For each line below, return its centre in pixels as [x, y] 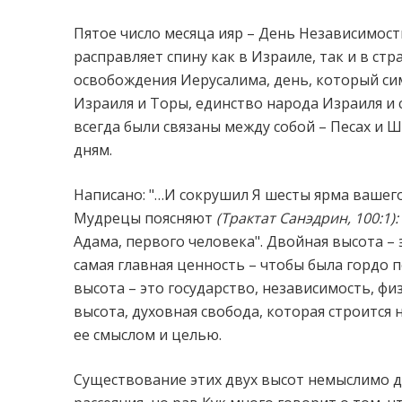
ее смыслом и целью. [148, 335]
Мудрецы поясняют [143, 218]
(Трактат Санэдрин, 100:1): [306, 218]
